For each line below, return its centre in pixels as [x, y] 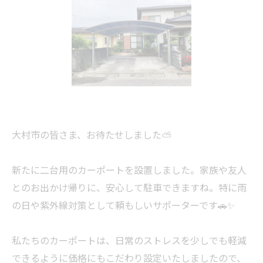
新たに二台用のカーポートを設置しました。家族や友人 [129, 171]
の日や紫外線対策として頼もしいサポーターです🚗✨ [123, 206]
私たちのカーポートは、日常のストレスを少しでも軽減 [129, 241]
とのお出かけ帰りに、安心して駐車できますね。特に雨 [129, 188]
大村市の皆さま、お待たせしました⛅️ [92, 135]
